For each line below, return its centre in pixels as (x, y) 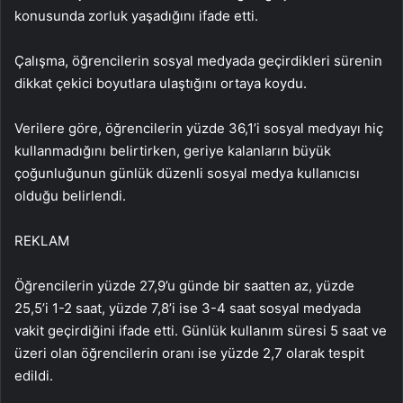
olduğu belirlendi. (70, 196)
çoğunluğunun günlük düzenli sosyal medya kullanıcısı (187, 173)
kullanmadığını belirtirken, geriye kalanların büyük (173, 151)
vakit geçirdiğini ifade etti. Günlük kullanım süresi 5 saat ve (201, 331)
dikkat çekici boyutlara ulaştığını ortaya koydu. (161, 83)
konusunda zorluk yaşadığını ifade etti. (136, 16)
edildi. (34, 376)
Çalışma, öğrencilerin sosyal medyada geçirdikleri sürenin (198, 61)
